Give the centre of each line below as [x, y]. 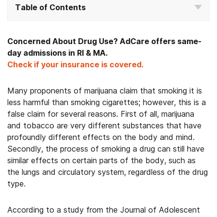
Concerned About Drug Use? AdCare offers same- [104, 41]
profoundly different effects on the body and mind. [101, 137]
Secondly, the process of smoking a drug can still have [106, 149]
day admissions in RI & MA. [57, 53]
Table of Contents [50, 7]
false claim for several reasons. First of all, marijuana [101, 114]
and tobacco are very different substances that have [104, 125]
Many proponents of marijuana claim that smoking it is [105, 91]
